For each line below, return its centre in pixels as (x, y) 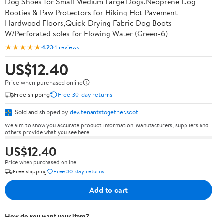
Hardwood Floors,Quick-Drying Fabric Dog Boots (88, 23)
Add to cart (108, 190)
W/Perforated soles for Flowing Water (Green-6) (86, 33)
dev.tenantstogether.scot (104, 112)
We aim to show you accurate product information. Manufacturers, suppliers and (107, 125)
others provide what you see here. (47, 132)
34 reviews (64, 47)
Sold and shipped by (42, 112)
